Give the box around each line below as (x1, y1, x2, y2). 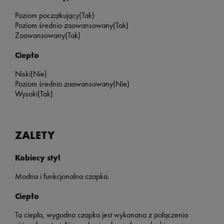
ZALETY (15, 128, 54, 143)
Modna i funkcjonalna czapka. (15, 171, 109, 182)
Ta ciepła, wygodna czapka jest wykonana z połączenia (15, 209, 188, 220)
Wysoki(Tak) (15, 88, 53, 99)
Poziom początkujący (15, 10, 79, 21)
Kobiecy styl (15, 152, 60, 163)
